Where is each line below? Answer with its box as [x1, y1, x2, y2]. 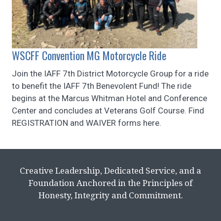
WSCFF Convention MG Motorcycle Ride [12, 47, 166, 64]
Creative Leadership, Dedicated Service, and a [20, 166, 201, 176]
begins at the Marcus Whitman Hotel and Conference [12, 93, 207, 104]
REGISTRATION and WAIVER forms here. [12, 118, 161, 128]
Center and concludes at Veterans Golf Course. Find [12, 106, 204, 116]
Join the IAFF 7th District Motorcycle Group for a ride [12, 69, 209, 79]
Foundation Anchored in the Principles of [29, 178, 192, 188]
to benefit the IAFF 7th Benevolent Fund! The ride [12, 81, 191, 91]
